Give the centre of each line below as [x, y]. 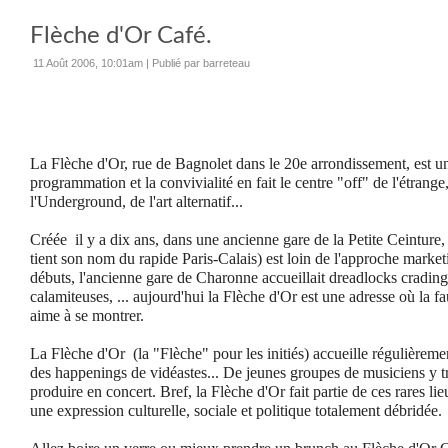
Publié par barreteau [201, 63]
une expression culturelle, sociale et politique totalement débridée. [236, 410]
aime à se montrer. [87, 315]
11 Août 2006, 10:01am [88, 63]
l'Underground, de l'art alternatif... [136, 201]
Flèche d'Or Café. [121, 36]
